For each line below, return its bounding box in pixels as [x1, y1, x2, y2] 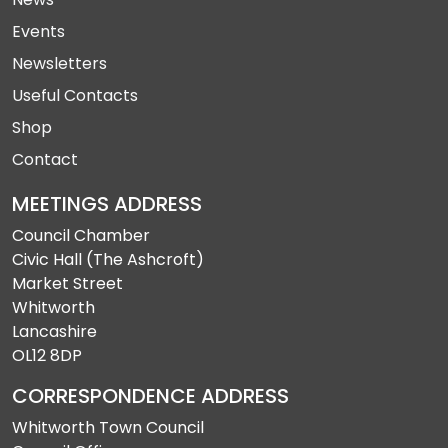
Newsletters [12, 52, 107, 75]
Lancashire [12, 320, 97, 343]
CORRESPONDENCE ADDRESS [12, 382, 289, 410]
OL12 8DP [12, 344, 82, 367]
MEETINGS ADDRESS [12, 190, 202, 218]
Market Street [12, 272, 123, 295]
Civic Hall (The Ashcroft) [12, 248, 204, 271]
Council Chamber [12, 224, 150, 247]
